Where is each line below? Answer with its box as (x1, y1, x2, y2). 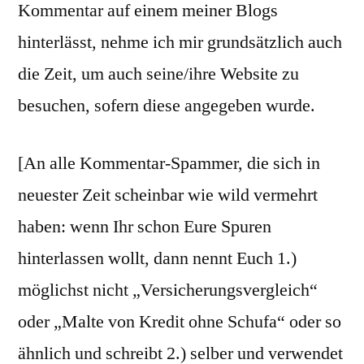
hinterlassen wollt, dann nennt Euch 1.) (18, 247, 297, 270)
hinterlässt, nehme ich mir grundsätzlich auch (18, 31, 342, 54)
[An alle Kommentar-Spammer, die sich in (18, 152, 320, 175)
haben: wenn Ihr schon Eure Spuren (18, 215, 271, 238)
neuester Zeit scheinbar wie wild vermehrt (18, 184, 318, 206)
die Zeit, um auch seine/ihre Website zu (18, 63, 299, 85)
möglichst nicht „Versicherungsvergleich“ (18, 279, 318, 301)
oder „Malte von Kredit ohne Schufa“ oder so (18, 310, 341, 333)
